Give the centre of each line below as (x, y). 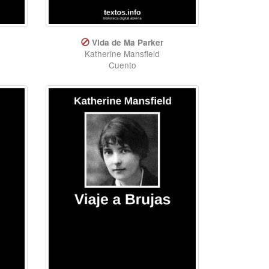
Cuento (122, 65)
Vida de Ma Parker (128, 42)
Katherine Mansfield (122, 53)
